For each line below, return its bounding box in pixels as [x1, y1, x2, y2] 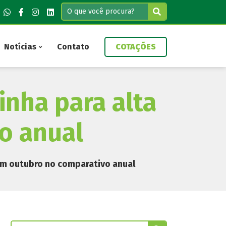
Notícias [4, 42, 36, 51]
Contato [57, 42, 89, 51]
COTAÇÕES [116, 42, 156, 51]
